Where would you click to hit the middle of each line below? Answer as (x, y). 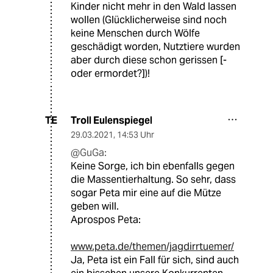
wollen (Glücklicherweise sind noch (149, 19)
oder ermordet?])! (110, 73)
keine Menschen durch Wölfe (135, 33)
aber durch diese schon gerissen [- (149, 60)
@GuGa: (89, 152)
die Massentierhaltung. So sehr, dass (153, 179)
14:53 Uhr (136, 134)
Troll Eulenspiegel (112, 120)
